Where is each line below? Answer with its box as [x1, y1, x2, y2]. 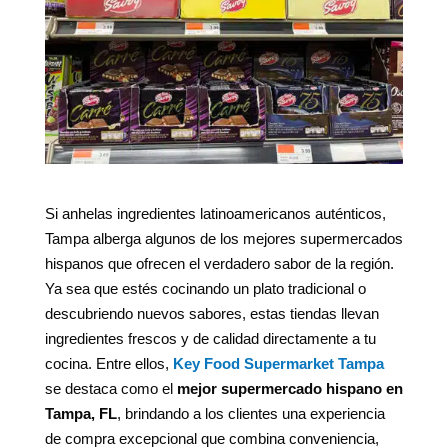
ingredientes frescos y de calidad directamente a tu [44, 330, 376, 348]
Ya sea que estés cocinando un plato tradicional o [44, 280, 366, 298]
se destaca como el [44, 380, 177, 398]
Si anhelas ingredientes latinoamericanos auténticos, [44, 205, 386, 223]
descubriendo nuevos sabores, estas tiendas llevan [44, 305, 379, 323]
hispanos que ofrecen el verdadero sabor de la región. [44, 255, 394, 273]
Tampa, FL [44, 405, 117, 423]
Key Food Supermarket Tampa [172, 355, 384, 373]
